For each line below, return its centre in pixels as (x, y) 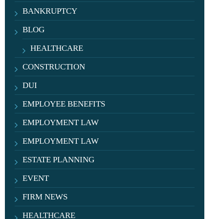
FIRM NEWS (45, 197)
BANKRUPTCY (50, 11)
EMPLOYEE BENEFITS (64, 104)
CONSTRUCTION (54, 67)
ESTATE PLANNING (59, 160)
